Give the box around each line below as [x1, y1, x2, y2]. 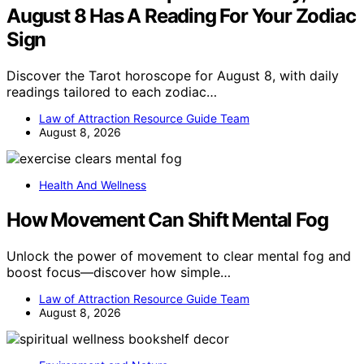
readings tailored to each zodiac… [6, 84, 217, 101]
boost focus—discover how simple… [6, 263, 231, 280]
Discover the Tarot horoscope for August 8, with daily [6, 67, 339, 84]
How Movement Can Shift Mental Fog [6, 208, 328, 232]
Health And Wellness [39, 178, 146, 193]
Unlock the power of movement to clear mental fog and [6, 247, 351, 264]
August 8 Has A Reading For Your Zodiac [6, 4, 356, 28]
